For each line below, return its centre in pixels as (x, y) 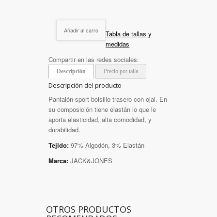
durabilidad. (64, 130)
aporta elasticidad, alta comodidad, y (100, 120)
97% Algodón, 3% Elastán (107, 145)
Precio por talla (121, 71)
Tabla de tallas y (129, 33)
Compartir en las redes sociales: (94, 59)
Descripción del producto (85, 85)
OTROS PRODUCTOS (89, 209)
